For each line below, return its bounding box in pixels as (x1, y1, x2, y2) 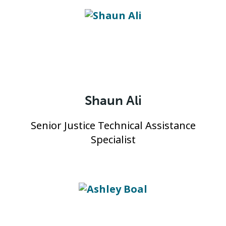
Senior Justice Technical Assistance (30, 119, 196, 133)
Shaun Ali (84, 93, 142, 108)
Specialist (90, 133, 136, 147)
